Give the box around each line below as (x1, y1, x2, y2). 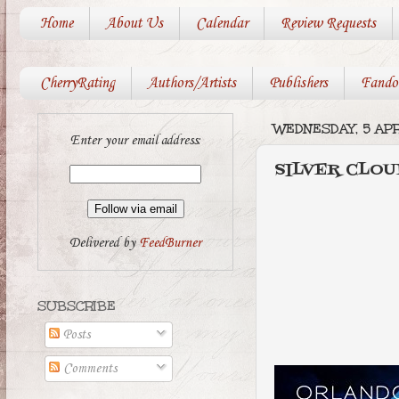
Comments (60, 361, 118, 378)
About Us (105, 15, 163, 33)
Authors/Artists (147, 75, 236, 93)
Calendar (195, 15, 248, 33)
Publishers (268, 75, 328, 93)
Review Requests (280, 15, 376, 33)
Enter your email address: (69, 133, 201, 150)
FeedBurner (139, 234, 201, 251)
